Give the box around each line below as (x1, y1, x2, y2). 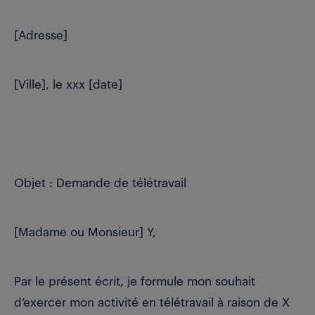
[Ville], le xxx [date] (14, 78, 122, 91)
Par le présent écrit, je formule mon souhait (14, 275, 255, 288)
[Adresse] (14, 29, 67, 41)
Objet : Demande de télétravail (14, 176, 186, 189)
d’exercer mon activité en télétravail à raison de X (14, 296, 290, 309)
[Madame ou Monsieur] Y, (14, 226, 156, 238)
